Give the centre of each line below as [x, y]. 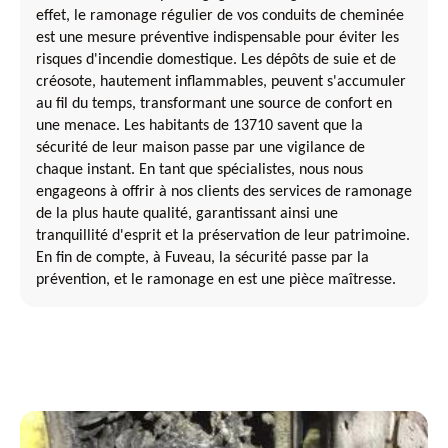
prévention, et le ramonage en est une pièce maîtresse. [216, 279]
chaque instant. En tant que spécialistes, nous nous [199, 169]
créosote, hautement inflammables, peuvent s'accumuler [221, 81]
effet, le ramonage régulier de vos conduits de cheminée [220, 15]
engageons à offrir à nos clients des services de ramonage [224, 191]
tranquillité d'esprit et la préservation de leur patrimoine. [223, 235]
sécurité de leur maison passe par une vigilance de [200, 147]
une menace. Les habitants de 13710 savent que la [199, 125]
